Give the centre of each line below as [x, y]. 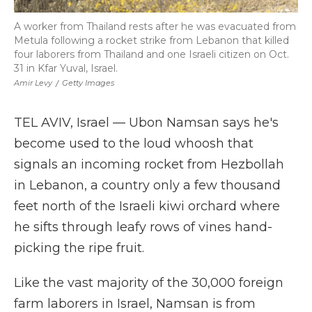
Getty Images [88, 83]
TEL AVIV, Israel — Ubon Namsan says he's [146, 123]
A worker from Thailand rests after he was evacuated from [155, 26]
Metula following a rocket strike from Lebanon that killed [151, 40]
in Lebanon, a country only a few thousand [147, 185]
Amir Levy [33, 83]
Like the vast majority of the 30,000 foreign [149, 283]
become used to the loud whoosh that [134, 143]
